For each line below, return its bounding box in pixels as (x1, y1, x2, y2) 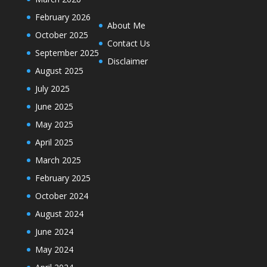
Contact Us (107, 38, 150, 49)
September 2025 (35, 47, 99, 58)
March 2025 (35, 154, 81, 166)
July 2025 (35, 83, 70, 94)
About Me (107, 20, 145, 32)
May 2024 (35, 244, 73, 255)
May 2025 (35, 119, 73, 130)
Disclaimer (107, 55, 148, 67)
